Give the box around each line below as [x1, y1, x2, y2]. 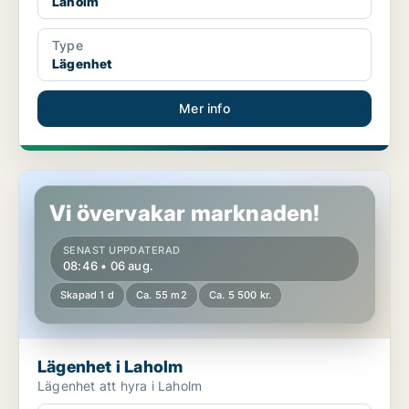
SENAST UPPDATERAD [63, 244, 181, 257]
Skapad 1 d [60, 288, 114, 302]
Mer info [179, 100, 230, 117]
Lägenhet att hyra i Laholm [37, 378, 203, 394]
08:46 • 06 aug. [63, 258, 153, 274]
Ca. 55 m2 [136, 288, 187, 302]
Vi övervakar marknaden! [49, 200, 320, 227]
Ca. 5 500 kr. [208, 288, 272, 302]
